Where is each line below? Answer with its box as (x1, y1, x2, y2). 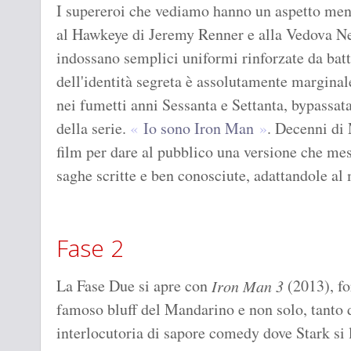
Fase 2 (56, 232, 124, 265)
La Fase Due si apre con (56, 275, 212, 297)
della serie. (56, 118, 130, 139)
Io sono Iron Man (143, 118, 254, 139)
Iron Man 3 (212, 276, 284, 297)
